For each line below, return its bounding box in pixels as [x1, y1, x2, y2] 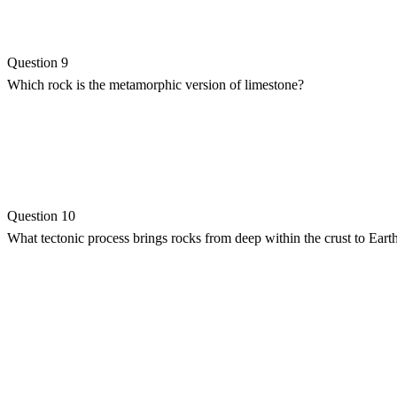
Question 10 [7, 207, 75, 223]
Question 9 [7, 54, 68, 70]
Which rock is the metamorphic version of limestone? [7, 76, 304, 92]
